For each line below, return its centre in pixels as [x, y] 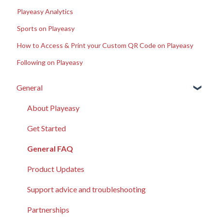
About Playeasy [53, 108]
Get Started [46, 128]
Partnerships [48, 210]
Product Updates [56, 169]
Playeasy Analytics [45, 12]
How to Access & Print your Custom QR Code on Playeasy [105, 46]
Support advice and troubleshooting [86, 189]
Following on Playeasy [50, 62]
